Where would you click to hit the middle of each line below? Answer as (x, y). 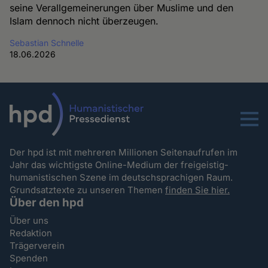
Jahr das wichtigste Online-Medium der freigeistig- (119, 165)
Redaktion (31, 233)
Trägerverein (37, 245)
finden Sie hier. (198, 190)
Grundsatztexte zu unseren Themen (88, 190)
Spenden (29, 258)
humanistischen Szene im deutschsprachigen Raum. (123, 177)
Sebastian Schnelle (47, 42)
